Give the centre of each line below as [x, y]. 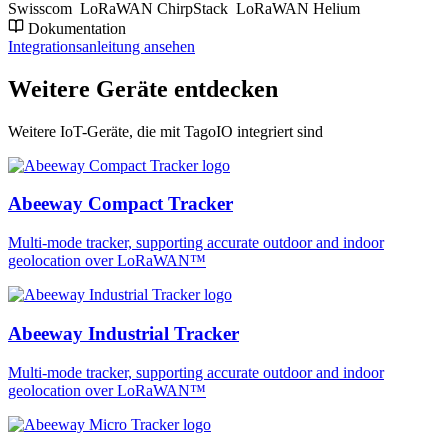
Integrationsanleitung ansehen [101, 46]
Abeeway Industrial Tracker [123, 333]
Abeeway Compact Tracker [120, 204]
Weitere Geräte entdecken [143, 88]
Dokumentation [75, 28]
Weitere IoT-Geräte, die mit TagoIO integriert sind [165, 131]
